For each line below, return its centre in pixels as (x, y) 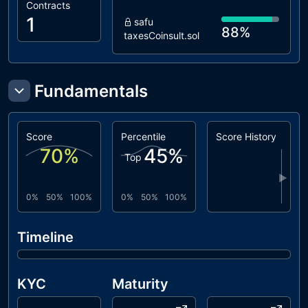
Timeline (45, 237)
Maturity (140, 284)
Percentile (143, 136)
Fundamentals (91, 91)
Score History (246, 136)
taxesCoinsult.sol (162, 35)
